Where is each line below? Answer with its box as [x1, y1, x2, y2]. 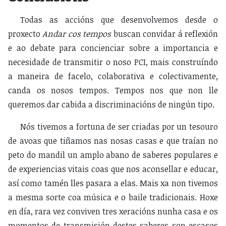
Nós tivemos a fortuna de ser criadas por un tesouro [20, 121, 218, 133]
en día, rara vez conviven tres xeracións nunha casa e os [8, 206, 218, 217]
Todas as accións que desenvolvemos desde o [20, 14, 218, 26]
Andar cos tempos [42, 28, 111, 40]
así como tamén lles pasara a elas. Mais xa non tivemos [8, 178, 218, 189]
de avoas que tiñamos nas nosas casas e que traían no [8, 135, 218, 147]
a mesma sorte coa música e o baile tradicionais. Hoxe [8, 192, 218, 203]
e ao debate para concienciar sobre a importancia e [8, 42, 218, 54]
